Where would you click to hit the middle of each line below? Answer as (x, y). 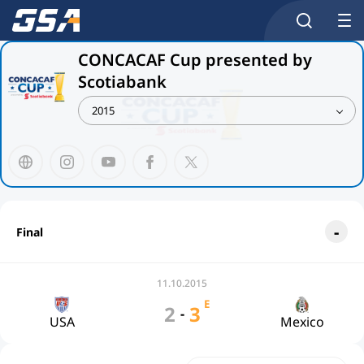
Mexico (302, 322)
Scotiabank (122, 82)
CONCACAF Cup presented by (195, 60)
